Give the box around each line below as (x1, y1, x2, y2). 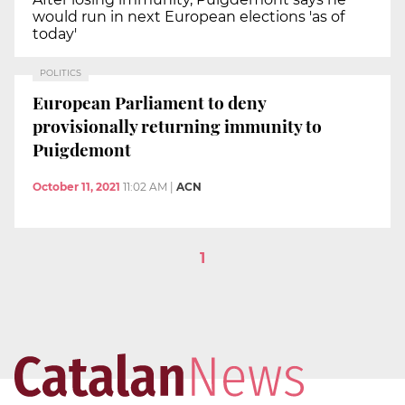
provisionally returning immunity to (33, 113, 322, 137)
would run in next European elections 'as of (33, 8, 344, 26)
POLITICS (40, 68, 81, 79)
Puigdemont (33, 137, 131, 161)
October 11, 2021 (33, 180, 120, 194)
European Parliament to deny (33, 89, 267, 114)
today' (33, 25, 77, 43)
